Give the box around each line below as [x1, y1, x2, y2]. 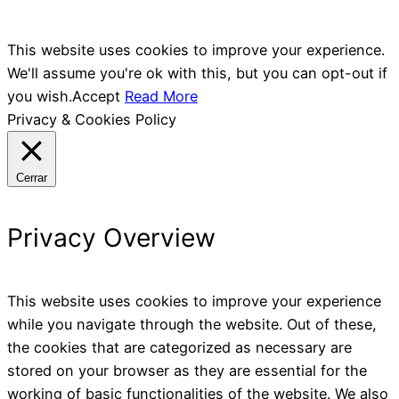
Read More [125, 87, 198, 106]
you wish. [7, 87, 72, 106]
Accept [72, 87, 120, 106]
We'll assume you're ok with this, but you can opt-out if [7, 64, 387, 83]
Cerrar [16, 171, 47, 185]
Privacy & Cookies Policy [7, 110, 176, 129]
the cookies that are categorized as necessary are [7, 338, 352, 356]
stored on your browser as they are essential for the [7, 361, 367, 379]
